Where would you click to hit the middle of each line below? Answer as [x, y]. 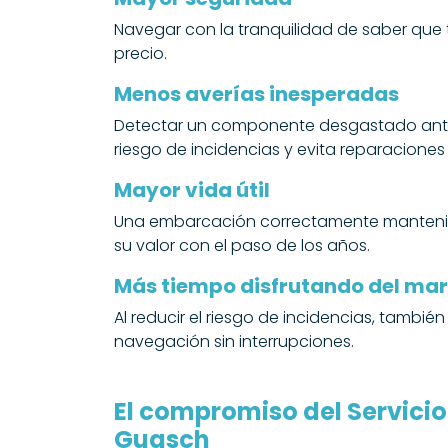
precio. [140, 53]
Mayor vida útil [192, 190]
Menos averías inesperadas [256, 94]
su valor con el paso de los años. [242, 245]
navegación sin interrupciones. [234, 341]
